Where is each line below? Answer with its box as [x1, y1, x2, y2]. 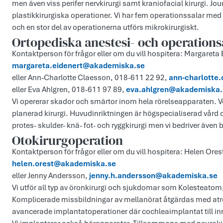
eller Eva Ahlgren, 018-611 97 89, [12, 85, 126, 95]
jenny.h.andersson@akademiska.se [89, 171, 218, 181]
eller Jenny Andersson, [12, 171, 89, 181]
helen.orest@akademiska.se [12, 159, 116, 169]
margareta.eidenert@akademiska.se [12, 61, 145, 71]
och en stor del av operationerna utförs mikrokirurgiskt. [12, 22, 199, 33]
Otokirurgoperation [12, 131, 123, 150]
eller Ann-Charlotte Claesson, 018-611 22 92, [12, 73, 169, 83]
